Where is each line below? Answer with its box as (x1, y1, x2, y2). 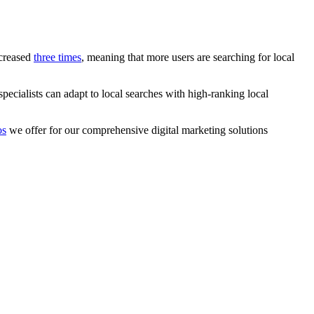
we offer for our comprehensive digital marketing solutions (6, 124, 268, 137)
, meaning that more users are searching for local (81, 51, 294, 64)
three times (34, 51, 81, 64)
